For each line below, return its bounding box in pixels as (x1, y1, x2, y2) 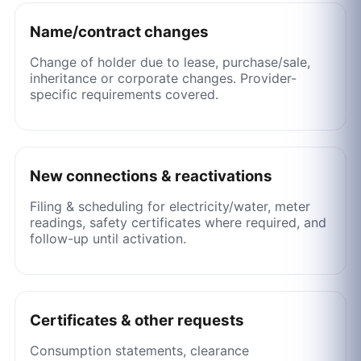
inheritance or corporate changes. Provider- (29, 69, 297, 86)
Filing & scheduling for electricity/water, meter (29, 197, 310, 214)
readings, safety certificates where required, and (29, 214, 326, 230)
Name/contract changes (29, 22, 209, 41)
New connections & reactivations (29, 166, 272, 185)
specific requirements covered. (29, 85, 218, 102)
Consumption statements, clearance (29, 342, 249, 359)
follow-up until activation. (29, 230, 186, 247)
